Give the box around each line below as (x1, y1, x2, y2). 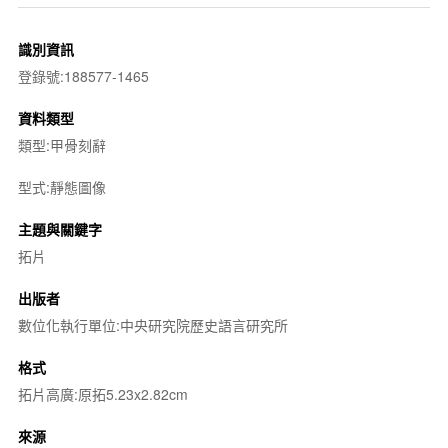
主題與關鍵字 (17, 218, 102, 239)
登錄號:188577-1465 (17, 65, 149, 86)
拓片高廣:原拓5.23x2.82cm (17, 383, 188, 404)
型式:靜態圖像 (17, 176, 106, 197)
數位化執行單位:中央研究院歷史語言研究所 (17, 314, 288, 335)
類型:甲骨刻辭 (17, 134, 106, 155)
